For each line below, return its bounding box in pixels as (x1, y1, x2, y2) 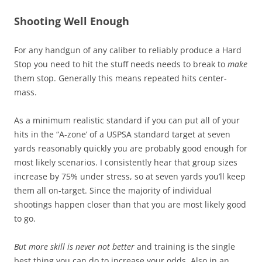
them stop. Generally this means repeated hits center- (14, 72, 227, 84)
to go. (14, 212, 36, 224)
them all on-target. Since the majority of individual (14, 184, 212, 196)
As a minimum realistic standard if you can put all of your (14, 114, 240, 126)
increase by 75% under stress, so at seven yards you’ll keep (14, 170, 246, 182)
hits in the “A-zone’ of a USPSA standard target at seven (14, 128, 230, 140)
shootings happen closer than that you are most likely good (14, 198, 246, 210)
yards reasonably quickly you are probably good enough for (14, 142, 247, 154)
